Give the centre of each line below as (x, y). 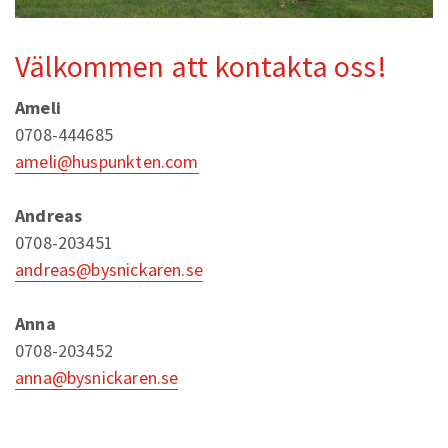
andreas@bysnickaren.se (109, 270)
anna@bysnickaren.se (97, 378)
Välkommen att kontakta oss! (201, 66)
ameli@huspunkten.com (107, 162)
